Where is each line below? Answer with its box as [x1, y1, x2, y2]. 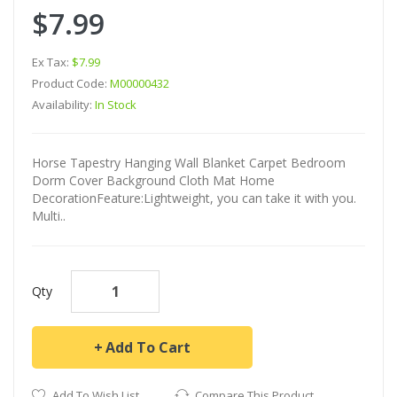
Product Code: [32, 74, 110, 91]
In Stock [95, 96, 136, 113]
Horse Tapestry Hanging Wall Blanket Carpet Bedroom [32, 153, 346, 171]
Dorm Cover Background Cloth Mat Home [32, 171, 275, 189]
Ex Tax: [32, 53, 72, 70]
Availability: [32, 96, 95, 113]
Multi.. [32, 206, 66, 224]
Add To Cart [105, 337, 191, 357]
